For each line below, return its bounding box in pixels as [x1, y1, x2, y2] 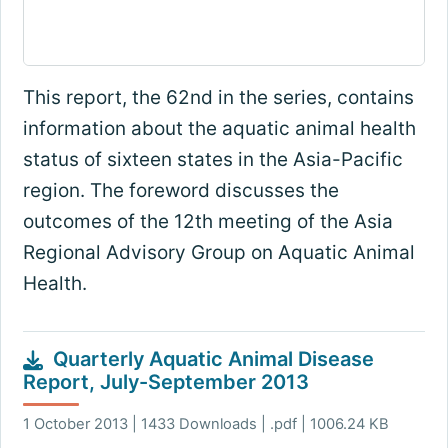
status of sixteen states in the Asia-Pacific [22, 148, 403, 172]
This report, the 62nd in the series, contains [22, 86, 414, 110]
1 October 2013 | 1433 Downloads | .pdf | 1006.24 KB [22, 414, 389, 433]
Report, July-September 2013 [22, 370, 309, 395]
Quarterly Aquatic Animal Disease [52, 347, 374, 372]
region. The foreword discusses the [22, 179, 339, 203]
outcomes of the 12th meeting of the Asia [22, 210, 393, 234]
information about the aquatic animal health [22, 117, 416, 141]
